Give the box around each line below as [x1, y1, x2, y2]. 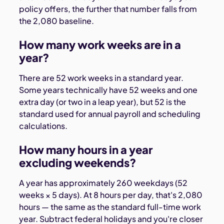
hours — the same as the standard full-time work [19, 201, 201, 212]
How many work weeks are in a [19, 37, 181, 51]
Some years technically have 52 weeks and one [19, 84, 198, 95]
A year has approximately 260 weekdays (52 [19, 177, 188, 188]
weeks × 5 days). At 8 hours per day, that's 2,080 [19, 189, 203, 200]
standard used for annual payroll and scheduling [19, 108, 201, 119]
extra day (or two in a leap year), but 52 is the [19, 96, 186, 107]
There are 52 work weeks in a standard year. [19, 72, 184, 83]
